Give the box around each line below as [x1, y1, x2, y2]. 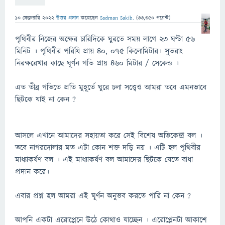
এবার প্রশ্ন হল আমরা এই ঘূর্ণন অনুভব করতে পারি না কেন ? [15, 190, 191, 201]
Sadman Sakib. [100, 14, 134, 22]
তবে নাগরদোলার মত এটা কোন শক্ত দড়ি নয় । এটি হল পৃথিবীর [15, 142, 200, 153]
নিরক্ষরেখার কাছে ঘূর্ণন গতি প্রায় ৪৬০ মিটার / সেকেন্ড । [15, 58, 179, 69]
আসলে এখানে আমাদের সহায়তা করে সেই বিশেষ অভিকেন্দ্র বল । [15, 130, 202, 141]
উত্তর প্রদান [56, 14, 79, 22]
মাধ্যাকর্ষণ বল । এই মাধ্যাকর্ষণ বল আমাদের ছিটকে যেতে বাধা [15, 154, 193, 165]
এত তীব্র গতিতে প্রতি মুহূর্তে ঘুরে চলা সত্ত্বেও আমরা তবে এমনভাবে [15, 82, 206, 93]
